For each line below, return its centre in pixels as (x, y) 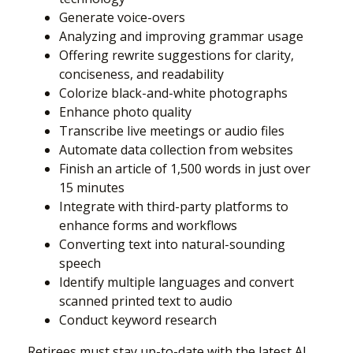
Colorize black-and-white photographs (173, 93)
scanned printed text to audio (146, 301)
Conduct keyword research (138, 320)
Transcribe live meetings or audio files (172, 130)
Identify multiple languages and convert (176, 282)
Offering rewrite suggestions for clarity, (176, 55)
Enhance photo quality (125, 111)
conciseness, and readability (141, 74)
